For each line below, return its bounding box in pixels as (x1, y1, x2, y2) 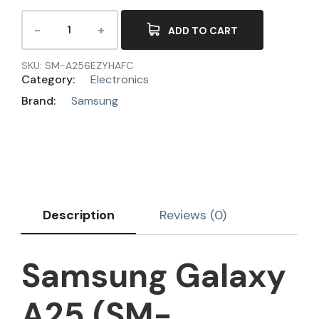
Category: (21, 71, 78, 87)
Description (43, 206, 115, 224)
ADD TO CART (168, 24, 238, 38)
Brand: (21, 93, 58, 108)
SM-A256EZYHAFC (45, 58, 133, 72)
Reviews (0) (159, 206, 226, 224)
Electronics (90, 71, 149, 87)
